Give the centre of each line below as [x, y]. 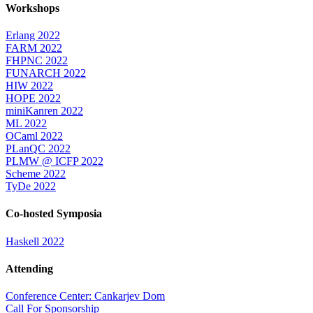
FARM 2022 [34, 48]
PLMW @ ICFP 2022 [54, 161]
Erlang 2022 [33, 36]
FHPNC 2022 [37, 61]
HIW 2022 [29, 86]
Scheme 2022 [36, 174]
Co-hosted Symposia [54, 214]
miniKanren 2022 [44, 111]
